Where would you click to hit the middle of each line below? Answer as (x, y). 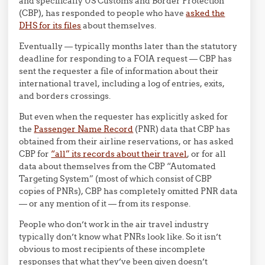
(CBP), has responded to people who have (103, 13)
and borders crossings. (65, 96)
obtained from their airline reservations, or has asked (127, 141)
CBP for (35, 154)
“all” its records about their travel (119, 154)
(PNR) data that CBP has (182, 129)
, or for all (207, 154)
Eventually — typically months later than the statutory (128, 46)
